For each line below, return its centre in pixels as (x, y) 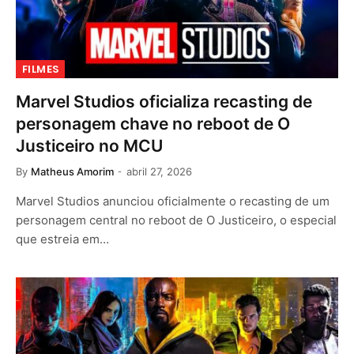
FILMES (41, 69)
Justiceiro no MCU (89, 145)
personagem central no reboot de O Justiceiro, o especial (176, 220)
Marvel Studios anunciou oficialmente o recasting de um (173, 201)
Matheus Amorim (72, 171)
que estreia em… (62, 239)
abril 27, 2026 (159, 171)
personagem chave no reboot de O (153, 123)
